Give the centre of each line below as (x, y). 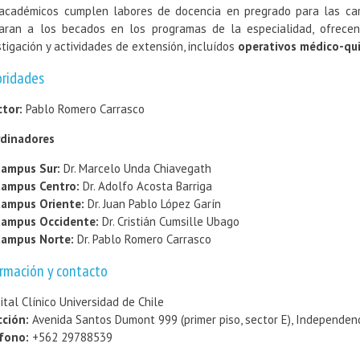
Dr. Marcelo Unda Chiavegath (137, 168)
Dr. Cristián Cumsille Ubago (171, 221)
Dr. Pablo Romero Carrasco (144, 239)
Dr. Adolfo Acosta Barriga (147, 186)
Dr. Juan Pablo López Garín (154, 204)
